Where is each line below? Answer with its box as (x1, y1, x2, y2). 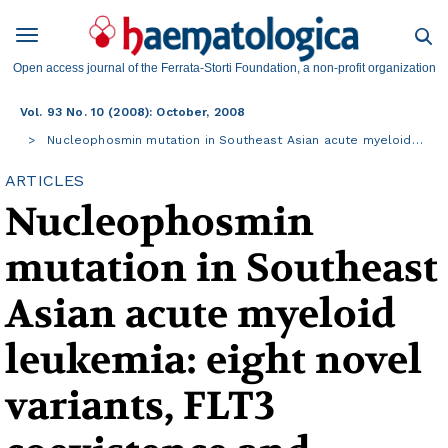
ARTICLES (5, 171, 85, 191)
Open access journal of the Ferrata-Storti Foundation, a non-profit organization (12, 61, 436, 76)
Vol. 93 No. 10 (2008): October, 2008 (20, 105, 246, 120)
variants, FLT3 (5, 381, 275, 432)
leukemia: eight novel (5, 335, 422, 386)
